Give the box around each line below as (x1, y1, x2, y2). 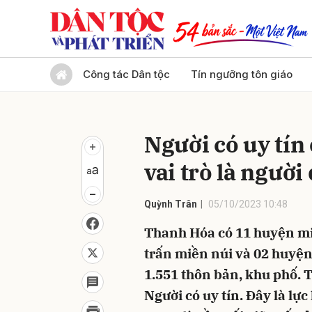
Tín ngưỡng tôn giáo (191, 68, 292, 81)
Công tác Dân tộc (83, 68, 170, 81)
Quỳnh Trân (144, 198, 197, 210)
